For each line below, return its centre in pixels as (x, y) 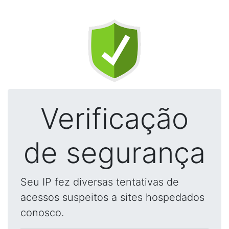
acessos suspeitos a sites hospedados (112, 197)
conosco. (42, 213)
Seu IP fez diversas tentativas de (100, 182)
